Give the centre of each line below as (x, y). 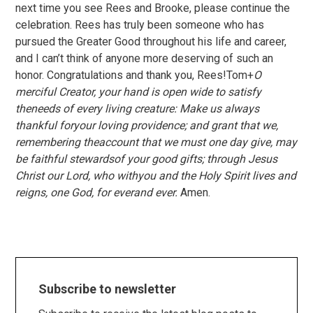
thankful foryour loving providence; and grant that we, (147, 125)
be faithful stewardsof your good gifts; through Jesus (147, 159)
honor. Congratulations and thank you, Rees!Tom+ (135, 75)
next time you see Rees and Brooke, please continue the (153, 8)
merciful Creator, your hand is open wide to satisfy (139, 92)
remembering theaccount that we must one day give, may (156, 142)
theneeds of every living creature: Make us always (138, 109)
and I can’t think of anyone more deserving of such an (145, 58)
